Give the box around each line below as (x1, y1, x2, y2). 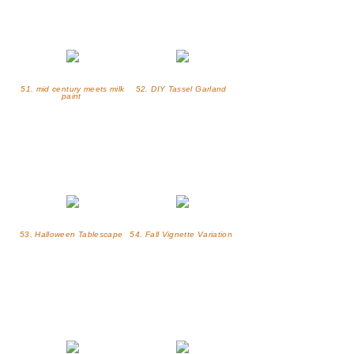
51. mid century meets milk (21, 85, 125, 94)
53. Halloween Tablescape (19, 230, 126, 239)
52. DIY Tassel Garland (135, 85, 230, 94)
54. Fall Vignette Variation (130, 230, 235, 239)
